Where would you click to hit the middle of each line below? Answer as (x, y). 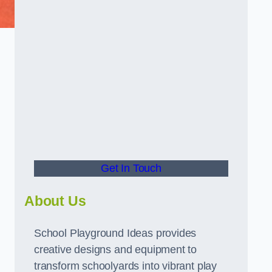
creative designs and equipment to (116, 250)
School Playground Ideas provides (115, 233)
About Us (55, 201)
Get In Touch (131, 168)
